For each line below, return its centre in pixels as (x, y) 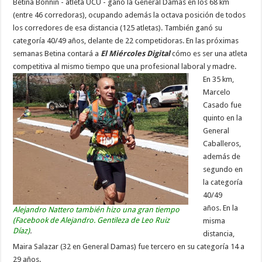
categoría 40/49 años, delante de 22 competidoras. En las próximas (126, 40)
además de (222, 156)
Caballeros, (222, 143)
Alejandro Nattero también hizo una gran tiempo (96, 209)
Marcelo (217, 92)
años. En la (221, 208)
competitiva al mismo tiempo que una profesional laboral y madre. (125, 66)
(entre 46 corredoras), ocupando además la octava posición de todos (130, 15)
